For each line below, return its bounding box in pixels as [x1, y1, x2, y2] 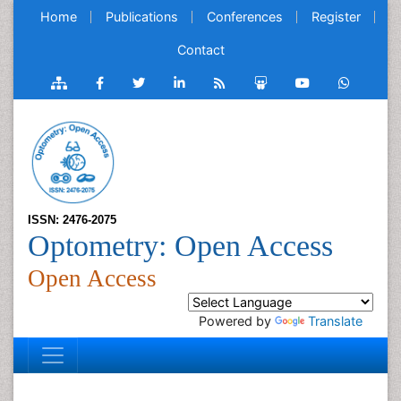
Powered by [199, 313, 275, 328]
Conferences [207, 9, 283, 24]
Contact [176, 42, 225, 57]
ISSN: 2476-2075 [28, 213, 116, 226]
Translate [308, 313, 363, 328]
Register [311, 9, 361, 24]
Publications [106, 9, 178, 24]
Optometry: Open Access [28, 229, 333, 262]
